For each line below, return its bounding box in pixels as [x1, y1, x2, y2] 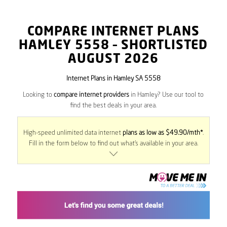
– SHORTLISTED [109, 40, 208, 52]
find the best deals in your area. [70, 102, 157, 109]
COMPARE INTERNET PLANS [27, 26, 200, 39]
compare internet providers [54, 92, 130, 99]
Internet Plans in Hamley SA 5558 [66, 75, 161, 82]
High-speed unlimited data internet [23, 130, 123, 137]
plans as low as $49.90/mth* [122, 130, 203, 137]
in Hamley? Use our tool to [129, 92, 204, 99]
